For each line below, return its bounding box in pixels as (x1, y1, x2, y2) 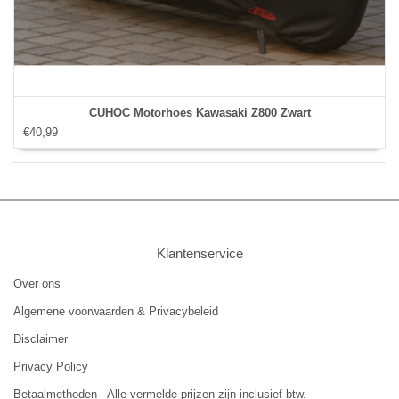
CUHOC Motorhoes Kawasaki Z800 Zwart (88, 105, 311, 119)
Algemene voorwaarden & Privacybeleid (13, 304, 218, 318)
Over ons (13, 276, 61, 290)
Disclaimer (13, 331, 68, 346)
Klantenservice (156, 245, 243, 261)
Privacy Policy (13, 359, 88, 373)
